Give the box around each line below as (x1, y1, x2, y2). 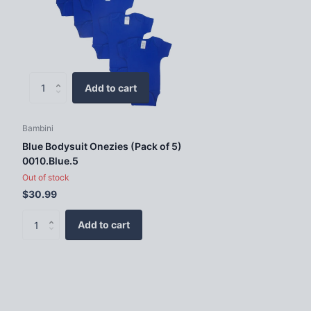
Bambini (22, 122, 53, 133)
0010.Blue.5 (22, 154, 78, 167)
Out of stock (22, 171, 69, 183)
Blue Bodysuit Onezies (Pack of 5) (22, 140, 182, 152)
